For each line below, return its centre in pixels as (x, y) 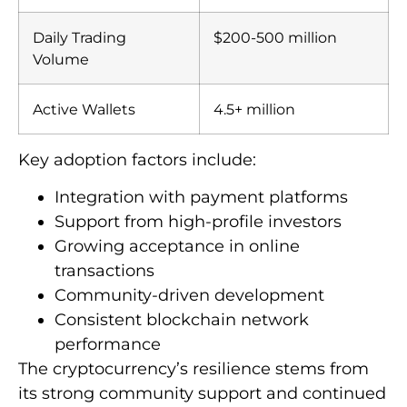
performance (108, 345)
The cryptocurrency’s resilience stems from (194, 369)
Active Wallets (84, 109)
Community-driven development (189, 296)
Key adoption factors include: (137, 159)
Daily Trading (79, 37)
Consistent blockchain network (182, 320)
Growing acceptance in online (177, 247)
